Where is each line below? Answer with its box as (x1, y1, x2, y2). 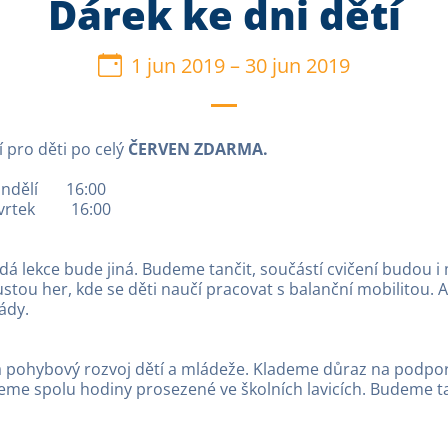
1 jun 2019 (131, 52, 225, 79)
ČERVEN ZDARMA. (128, 137, 268, 160)
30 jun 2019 (245, 52, 350, 79)
